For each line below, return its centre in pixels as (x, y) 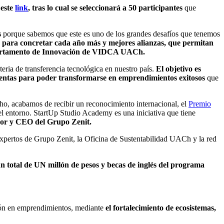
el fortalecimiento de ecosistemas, (161, 207)
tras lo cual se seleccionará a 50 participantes (107, 7)
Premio (200, 103)
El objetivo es (178, 68)
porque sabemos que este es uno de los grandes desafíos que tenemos (110, 33)
